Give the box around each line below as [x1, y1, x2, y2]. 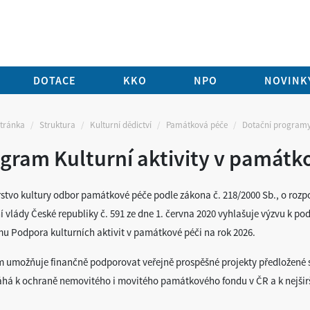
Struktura [39, 119, 75, 131]
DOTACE [33, 73, 76, 87]
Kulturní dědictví [90, 119, 152, 131]
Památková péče [166, 119, 228, 131]
